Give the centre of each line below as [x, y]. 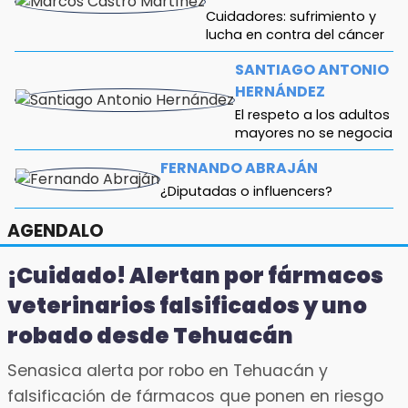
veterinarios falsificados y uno [187, 306]
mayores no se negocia [314, 133]
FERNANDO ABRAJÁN [239, 168]
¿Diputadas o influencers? [246, 192]
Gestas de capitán [210, 250]
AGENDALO [56, 231]
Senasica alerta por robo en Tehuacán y [168, 371]
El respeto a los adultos [312, 115]
